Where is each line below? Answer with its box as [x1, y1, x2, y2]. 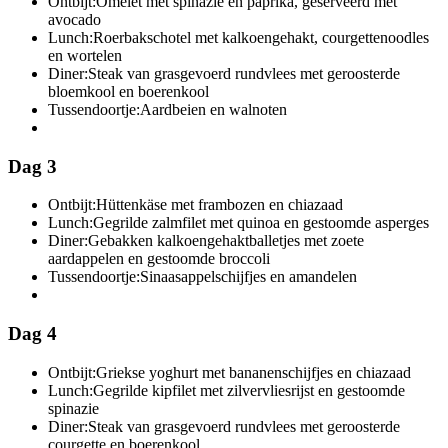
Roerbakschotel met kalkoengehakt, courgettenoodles [93, 28, 429, 46]
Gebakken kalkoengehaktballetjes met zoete [88, 232, 364, 250]
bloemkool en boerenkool [48, 82, 209, 100]
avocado [48, 10, 101, 28]
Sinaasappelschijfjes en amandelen [140, 268, 357, 286]
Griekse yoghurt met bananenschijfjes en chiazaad [96, 363, 411, 381]
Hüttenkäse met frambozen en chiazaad [96, 196, 343, 214]
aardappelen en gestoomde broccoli [48, 250, 270, 268]
